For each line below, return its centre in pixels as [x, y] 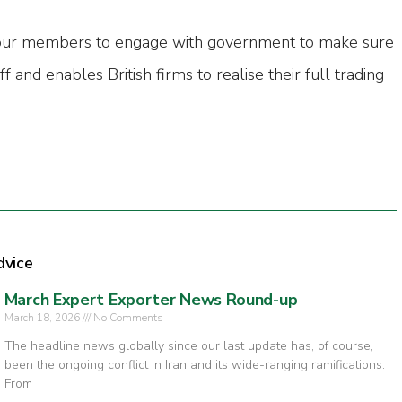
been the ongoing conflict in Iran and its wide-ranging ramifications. [194, 365]
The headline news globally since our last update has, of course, [188, 346]
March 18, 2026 [43, 318]
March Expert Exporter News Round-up [151, 300]
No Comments [127, 318]
